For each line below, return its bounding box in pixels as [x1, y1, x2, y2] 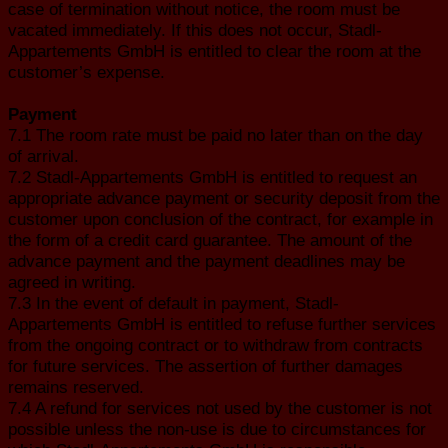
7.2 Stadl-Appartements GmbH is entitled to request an [8, 166, 417, 187]
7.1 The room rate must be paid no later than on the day [8, 124, 423, 145]
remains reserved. [8, 376, 144, 397]
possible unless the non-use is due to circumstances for [8, 418, 426, 439]
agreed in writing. [8, 271, 136, 292]
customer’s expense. [8, 61, 165, 82]
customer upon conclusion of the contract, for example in [8, 208, 433, 229]
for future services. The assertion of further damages [8, 355, 403, 376]
